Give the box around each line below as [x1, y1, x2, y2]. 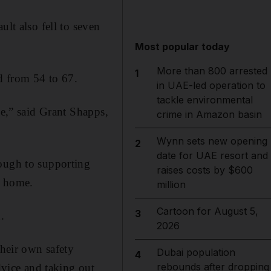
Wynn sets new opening [156, 135, 267, 147]
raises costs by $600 [156, 164, 253, 176]
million [156, 178, 186, 191]
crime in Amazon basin [156, 108, 262, 120]
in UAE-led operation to [156, 79, 266, 91]
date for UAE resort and [156, 149, 268, 162]
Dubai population [156, 246, 235, 258]
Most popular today [135, 41, 230, 53]
